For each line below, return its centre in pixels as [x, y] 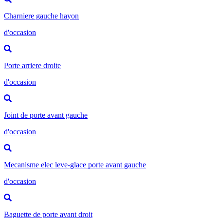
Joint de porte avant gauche [46, 115]
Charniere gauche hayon [41, 16]
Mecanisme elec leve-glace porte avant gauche [75, 164]
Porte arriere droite [32, 65]
